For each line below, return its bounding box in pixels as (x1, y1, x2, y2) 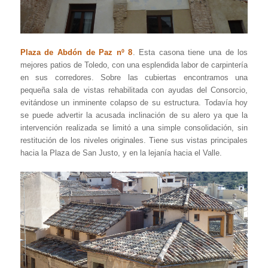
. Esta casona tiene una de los (132, 47, 248, 57)
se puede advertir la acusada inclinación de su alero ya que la (20, 110, 248, 120)
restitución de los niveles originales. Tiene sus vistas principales (20, 135, 248, 145)
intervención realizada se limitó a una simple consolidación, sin (20, 123, 248, 132)
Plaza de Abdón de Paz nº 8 (20, 47, 133, 57)
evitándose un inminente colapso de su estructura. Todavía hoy (20, 98, 248, 107)
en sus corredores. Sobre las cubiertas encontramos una (20, 72, 248, 82)
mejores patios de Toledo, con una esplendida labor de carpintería (20, 60, 248, 69)
